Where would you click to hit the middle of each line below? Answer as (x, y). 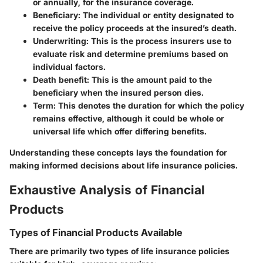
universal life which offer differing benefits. (120, 131)
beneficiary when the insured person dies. (118, 93)
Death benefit (60, 80)
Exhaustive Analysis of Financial (107, 190)
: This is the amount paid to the (149, 80)
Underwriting (60, 41)
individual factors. (69, 67)
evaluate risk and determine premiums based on (131, 54)
